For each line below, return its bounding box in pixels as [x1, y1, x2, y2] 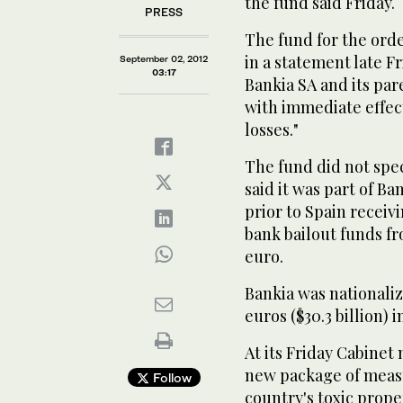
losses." [245, 118, 299, 140]
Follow [148, 369, 192, 385]
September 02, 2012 [120, 52, 208, 64]
